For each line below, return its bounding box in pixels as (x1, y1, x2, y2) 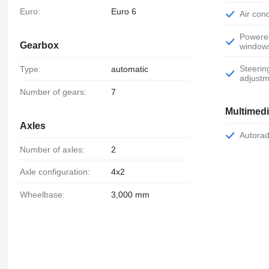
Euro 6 (110, 7, 136, 17)
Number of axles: (25, 144, 85, 154)
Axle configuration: (25, 167, 90, 177)
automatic (110, 64, 148, 74)
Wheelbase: (27, 190, 65, 200)
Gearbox (19, 40, 59, 50)
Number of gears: (25, 86, 86, 97)
